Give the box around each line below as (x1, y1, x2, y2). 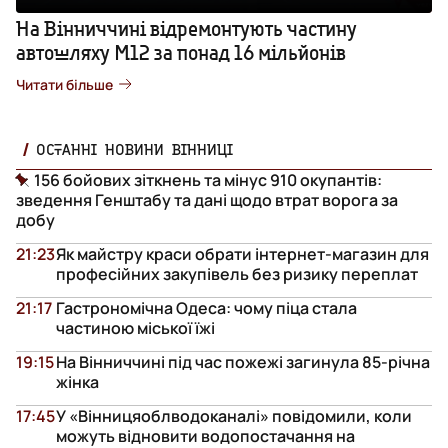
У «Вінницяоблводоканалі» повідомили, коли (56, 404, 412, 427)
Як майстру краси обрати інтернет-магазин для (56, 242, 429, 265)
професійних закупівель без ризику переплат (56, 262, 418, 285)
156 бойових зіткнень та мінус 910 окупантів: (34, 168, 382, 191)
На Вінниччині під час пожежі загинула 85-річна (56, 350, 430, 373)
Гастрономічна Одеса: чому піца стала (56, 296, 357, 319)
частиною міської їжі (56, 316, 215, 339)
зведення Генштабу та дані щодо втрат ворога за (16, 188, 398, 211)
